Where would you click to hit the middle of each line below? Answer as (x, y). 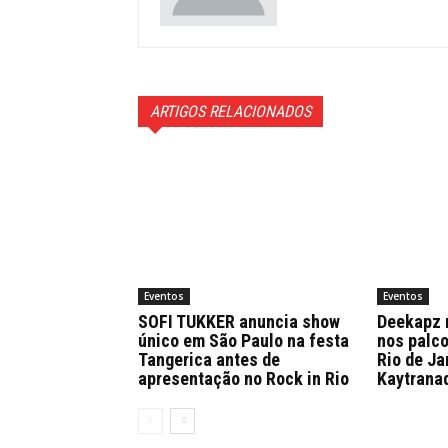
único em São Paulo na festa (243, 341)
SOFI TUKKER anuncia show (239, 322)
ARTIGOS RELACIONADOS (230, 111)
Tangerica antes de (209, 360)
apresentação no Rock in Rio (243, 379)
